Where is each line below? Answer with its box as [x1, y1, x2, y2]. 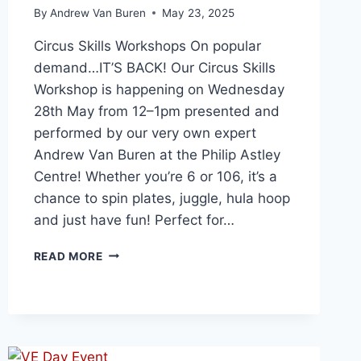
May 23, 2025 [161, 6, 234, 19]
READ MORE [33, 249, 103, 263]
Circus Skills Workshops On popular [33, 37, 261, 54]
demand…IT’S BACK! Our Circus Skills [33, 59, 276, 76]
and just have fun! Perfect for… [33, 211, 234, 228]
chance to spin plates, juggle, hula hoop [33, 189, 290, 206]
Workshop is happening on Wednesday [33, 81, 284, 98]
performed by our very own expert [33, 124, 256, 141]
